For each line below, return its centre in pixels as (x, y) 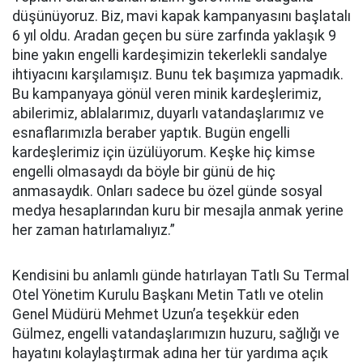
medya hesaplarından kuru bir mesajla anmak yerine (178, 211)
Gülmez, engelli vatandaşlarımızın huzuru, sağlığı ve (176, 334)
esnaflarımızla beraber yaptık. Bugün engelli (151, 133)
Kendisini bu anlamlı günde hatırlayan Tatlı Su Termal (181, 275)
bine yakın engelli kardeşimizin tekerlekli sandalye (170, 55)
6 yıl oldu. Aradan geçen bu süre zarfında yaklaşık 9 (174, 36)
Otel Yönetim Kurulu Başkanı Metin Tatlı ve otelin (168, 295)
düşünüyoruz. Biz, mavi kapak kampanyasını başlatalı (181, 16)
